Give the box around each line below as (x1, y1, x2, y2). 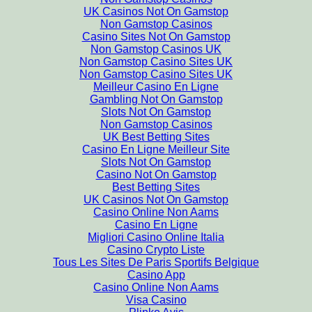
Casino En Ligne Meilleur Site (82, 143, 230, 155)
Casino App (127, 269, 185, 281)
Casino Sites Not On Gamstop (81, 31, 231, 42)
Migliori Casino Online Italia (88, 231, 224, 243)
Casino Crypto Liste (107, 244, 205, 256)
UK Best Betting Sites (102, 131, 210, 143)
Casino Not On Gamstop (95, 169, 217, 180)
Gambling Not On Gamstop (89, 93, 223, 105)
